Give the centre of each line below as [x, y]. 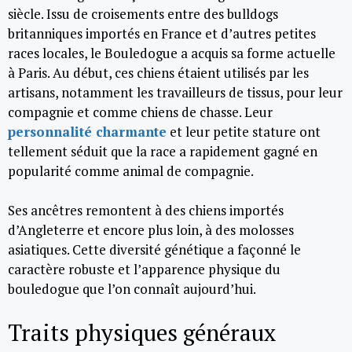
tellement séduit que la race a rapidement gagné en [163, 151]
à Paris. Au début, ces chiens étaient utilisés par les [158, 72]
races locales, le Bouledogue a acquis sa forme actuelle [172, 53]
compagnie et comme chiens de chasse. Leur [140, 112]
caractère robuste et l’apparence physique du [144, 269]
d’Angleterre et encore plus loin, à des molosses [151, 230]
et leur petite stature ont [244, 131]
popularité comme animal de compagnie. [131, 170]
